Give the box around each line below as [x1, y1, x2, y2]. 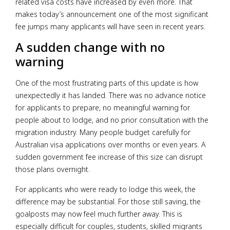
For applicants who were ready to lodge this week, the [15, 184, 196, 194]
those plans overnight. [15, 164, 90, 175]
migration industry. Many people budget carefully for [15, 127, 190, 138]
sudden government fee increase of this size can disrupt [15, 152, 203, 162]
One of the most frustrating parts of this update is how [15, 78, 198, 88]
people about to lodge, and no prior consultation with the [15, 115, 208, 125]
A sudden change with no [15, 39, 165, 56]
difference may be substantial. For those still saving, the [15, 196, 201, 206]
